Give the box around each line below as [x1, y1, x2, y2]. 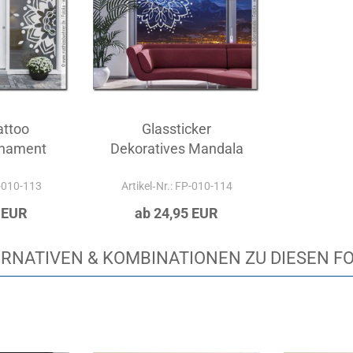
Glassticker [142, 121, 212, 137]
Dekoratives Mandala [110, 140, 243, 157]
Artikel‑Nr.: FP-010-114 [121, 180, 232, 192]
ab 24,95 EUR [135, 205, 219, 221]
